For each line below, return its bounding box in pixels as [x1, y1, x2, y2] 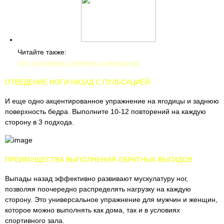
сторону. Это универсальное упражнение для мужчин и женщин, [5, 195, 217, 203]
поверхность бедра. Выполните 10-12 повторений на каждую [5, 107, 206, 115]
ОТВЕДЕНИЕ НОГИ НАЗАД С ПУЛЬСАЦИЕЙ [5, 78, 150, 86]
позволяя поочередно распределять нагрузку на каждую [5, 185, 191, 193]
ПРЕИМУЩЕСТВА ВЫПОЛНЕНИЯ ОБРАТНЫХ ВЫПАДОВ [5, 155, 192, 163]
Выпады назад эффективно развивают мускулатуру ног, [5, 174, 188, 182]
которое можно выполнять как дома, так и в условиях [5, 206, 180, 214]
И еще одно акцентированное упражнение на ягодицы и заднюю [5, 97, 219, 105]
